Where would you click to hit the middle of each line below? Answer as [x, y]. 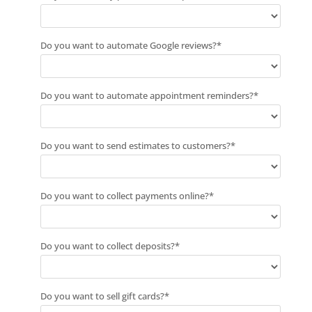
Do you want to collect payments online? [124, 196]
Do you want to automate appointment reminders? [147, 96]
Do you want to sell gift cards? [102, 296]
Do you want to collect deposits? [107, 246]
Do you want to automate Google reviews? [128, 46]
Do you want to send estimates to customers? [135, 146]
